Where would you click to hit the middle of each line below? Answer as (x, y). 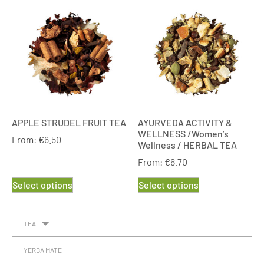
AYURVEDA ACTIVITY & (185, 123)
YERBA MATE (43, 250)
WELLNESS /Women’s (183, 134)
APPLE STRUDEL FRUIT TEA (69, 123)
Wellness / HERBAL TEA (187, 145)
